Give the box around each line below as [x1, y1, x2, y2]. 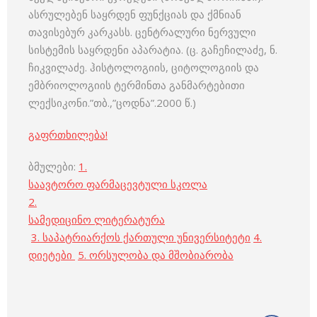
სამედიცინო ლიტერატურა [28, 212, 165, 226]
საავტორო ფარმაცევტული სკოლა [28, 177, 207, 191]
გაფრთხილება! [28, 127, 108, 142]
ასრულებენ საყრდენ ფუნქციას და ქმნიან [28, 7, 241, 21]
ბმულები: [28, 159, 79, 173]
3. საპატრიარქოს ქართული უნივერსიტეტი [31, 230, 250, 244]
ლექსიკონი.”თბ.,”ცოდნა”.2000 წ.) [28, 96, 196, 110]
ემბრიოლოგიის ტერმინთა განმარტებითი [28, 78, 245, 92]
